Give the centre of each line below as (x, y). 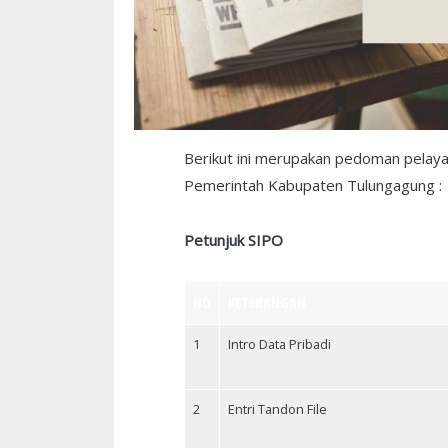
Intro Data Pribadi (279, 344)
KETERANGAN (267, 303)
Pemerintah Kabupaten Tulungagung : (313, 185)
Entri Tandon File (277, 409)
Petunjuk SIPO (233, 239)
